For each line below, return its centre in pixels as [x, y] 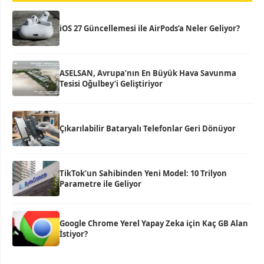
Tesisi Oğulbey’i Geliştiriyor [111, 84]
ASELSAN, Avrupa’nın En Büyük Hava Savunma [148, 73]
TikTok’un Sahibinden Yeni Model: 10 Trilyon [143, 174]
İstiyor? [74, 234]
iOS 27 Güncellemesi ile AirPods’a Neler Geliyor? [150, 29]
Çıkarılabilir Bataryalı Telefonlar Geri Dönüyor [148, 129]
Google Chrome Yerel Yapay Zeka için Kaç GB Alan [154, 224]
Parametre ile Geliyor [100, 184]
